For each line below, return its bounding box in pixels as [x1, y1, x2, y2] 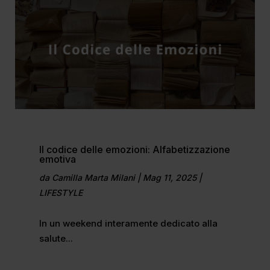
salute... [39, 232, 73, 244]
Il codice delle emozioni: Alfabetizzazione [39, 143, 230, 155]
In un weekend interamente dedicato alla [39, 217, 218, 229]
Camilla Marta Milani [51, 172, 135, 183]
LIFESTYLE [39, 187, 83, 198]
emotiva [39, 152, 76, 165]
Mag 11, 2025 [142, 172, 196, 183]
